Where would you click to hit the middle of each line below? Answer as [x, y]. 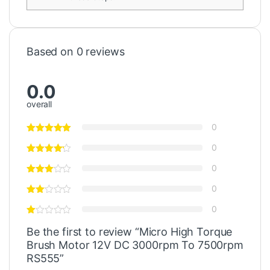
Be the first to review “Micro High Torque [130, 232]
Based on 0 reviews [76, 52]
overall [39, 104]
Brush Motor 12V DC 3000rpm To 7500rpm [135, 245]
